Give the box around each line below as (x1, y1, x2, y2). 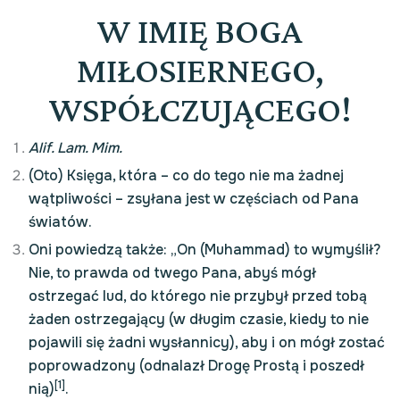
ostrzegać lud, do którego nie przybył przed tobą (29, 287, 367, 305)
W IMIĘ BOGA (97, 11, 303, 51)
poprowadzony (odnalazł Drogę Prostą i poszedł (29, 356, 364, 375)
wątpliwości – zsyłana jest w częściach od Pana (29, 189, 359, 208)
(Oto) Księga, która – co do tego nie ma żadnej (29, 166, 344, 185)
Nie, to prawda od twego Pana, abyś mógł (29, 263, 316, 282)
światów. (29, 212, 92, 231)
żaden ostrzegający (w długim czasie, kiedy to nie (29, 310, 369, 329)
